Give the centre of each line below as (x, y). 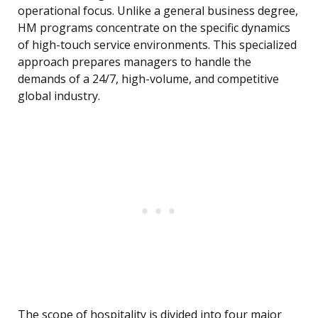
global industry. (59, 96)
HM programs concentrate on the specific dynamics (154, 28)
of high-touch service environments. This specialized (157, 45)
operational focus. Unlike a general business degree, (158, 11)
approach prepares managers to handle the (135, 62)
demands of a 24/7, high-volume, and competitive (148, 79)
